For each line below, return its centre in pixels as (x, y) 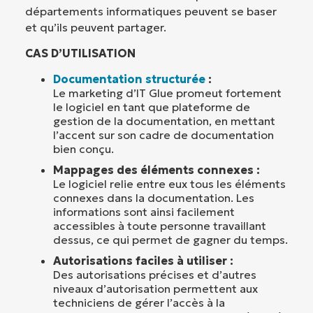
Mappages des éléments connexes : (156, 170)
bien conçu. (83, 149)
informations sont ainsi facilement (144, 212)
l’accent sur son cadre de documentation (163, 135)
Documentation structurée (129, 79)
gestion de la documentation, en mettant (164, 121)
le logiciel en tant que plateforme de (152, 107)
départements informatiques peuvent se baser (151, 11)
